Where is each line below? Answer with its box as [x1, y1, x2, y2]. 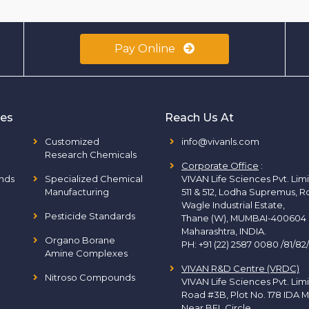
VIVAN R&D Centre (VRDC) [181, 263, 299, 274]
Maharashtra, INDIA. [181, 226, 266, 237]
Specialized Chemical [44, 173, 143, 184]
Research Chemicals [44, 149, 137, 160]
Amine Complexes [44, 248, 128, 259]
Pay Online [114, 42, 178, 55]
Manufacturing [44, 186, 109, 197]
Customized [44, 136, 99, 147]
